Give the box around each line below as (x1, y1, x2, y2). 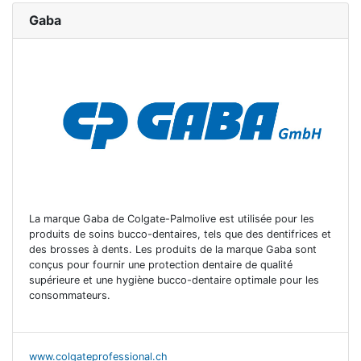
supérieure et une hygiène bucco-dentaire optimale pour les (29, 274, 319, 287)
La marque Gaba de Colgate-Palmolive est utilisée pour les (29, 213, 314, 226)
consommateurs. (29, 289, 110, 302)
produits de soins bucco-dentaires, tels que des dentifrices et (29, 228, 331, 241)
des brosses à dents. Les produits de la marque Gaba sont (29, 243, 317, 256)
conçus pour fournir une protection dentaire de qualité (29, 259, 293, 272)
